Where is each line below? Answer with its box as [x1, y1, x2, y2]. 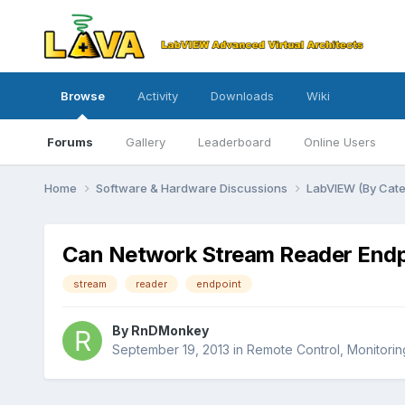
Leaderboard [197, 135, 271, 149]
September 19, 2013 [111, 342, 230, 358]
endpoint [195, 277, 241, 290]
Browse [60, 89, 105, 103]
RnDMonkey [130, 323, 209, 339]
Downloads [210, 89, 274, 103]
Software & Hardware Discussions [95, 180, 290, 195]
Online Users [303, 135, 376, 149]
